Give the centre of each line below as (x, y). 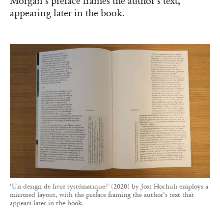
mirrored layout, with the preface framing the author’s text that (102, 194)
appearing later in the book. (67, 14)
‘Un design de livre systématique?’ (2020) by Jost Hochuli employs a (109, 186)
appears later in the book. (47, 203)
